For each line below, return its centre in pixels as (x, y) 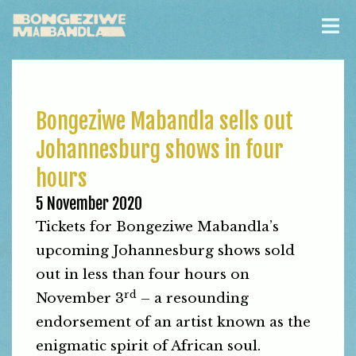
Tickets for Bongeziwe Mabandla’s (157, 227)
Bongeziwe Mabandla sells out (164, 121)
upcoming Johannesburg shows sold (165, 251)
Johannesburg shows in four (160, 150)
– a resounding (193, 298)
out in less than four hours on (143, 275)
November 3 (80, 298)
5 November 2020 (89, 204)
